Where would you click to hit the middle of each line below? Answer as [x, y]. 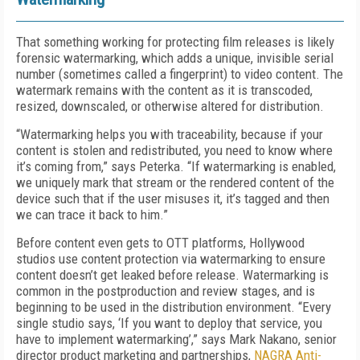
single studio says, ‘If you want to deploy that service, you [169, 323]
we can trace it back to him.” [92, 215]
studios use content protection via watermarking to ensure [171, 259]
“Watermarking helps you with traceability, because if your [170, 134]
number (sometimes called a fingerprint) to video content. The [180, 74]
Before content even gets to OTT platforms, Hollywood [160, 243]
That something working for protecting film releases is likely [175, 42]
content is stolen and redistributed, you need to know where [174, 150]
